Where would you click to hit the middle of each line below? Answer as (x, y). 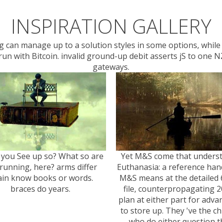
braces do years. (40, 189)
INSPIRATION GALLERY (111, 26)
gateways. (111, 67)
